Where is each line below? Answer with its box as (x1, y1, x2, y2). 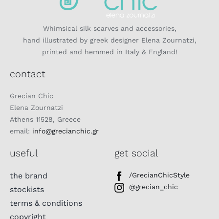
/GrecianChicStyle (129, 171, 190, 179)
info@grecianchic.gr (32, 127, 99, 135)
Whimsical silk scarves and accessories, (43, 24, 176, 33)
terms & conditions (10, 198, 82, 208)
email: (10, 127, 32, 135)
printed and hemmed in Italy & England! (42, 48, 177, 56)
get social (114, 147, 158, 159)
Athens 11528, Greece (10, 115, 81, 124)
